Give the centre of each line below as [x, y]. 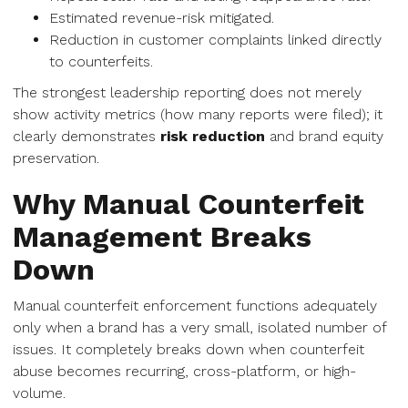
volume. [39, 393]
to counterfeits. [101, 61]
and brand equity [324, 136]
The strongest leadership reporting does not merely [187, 92]
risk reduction [213, 136]
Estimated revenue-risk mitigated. [162, 18]
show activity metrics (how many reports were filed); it [198, 114]
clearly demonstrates [87, 136]
